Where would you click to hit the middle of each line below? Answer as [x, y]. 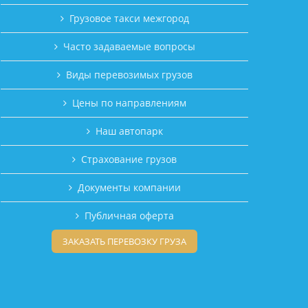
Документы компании [129, 187]
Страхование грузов [129, 159]
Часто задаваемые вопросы [129, 46]
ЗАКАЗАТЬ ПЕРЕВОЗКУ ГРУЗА [124, 241]
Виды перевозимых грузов [129, 75]
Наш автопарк [129, 131]
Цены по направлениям [129, 103]
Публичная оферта [129, 216]
